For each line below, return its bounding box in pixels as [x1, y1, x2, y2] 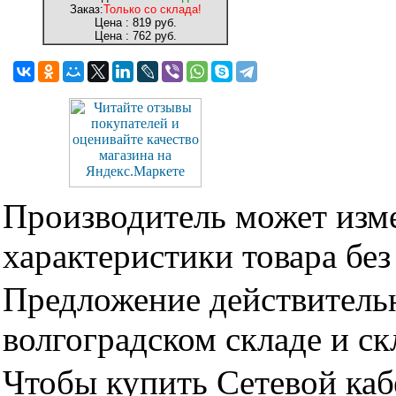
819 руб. [128, 16, 177, 29]
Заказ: [69, 3, 103, 16]
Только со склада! [103, 3, 202, 16]
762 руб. [128, 29, 177, 42]
